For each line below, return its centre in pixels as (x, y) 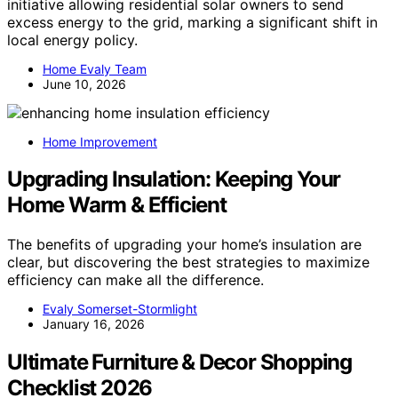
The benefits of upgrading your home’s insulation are (184, 245)
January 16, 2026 (94, 324)
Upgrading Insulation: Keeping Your (174, 179)
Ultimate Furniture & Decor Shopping (179, 362)
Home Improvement (100, 141)
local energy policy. (72, 40)
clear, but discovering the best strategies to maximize (188, 263)
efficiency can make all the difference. (135, 280)
